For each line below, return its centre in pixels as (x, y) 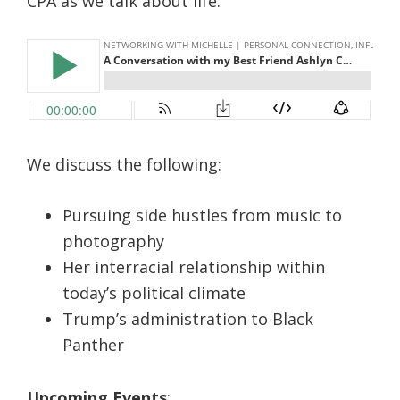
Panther (93, 345)
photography (113, 241)
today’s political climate (154, 293)
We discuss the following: (124, 164)
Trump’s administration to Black (188, 319)
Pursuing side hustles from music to (202, 215)
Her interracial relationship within (194, 267)
